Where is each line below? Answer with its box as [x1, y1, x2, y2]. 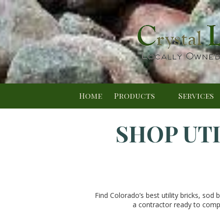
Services [178, 90, 216, 101]
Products [114, 90, 157, 101]
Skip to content [18, 17, 62, 26]
